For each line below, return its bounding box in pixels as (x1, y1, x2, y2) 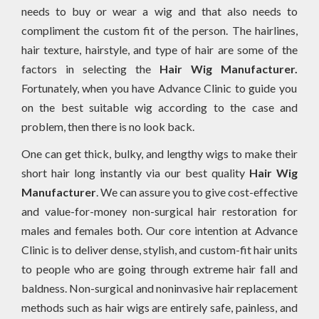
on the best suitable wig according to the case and (21, 100, 298, 114)
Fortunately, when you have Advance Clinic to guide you (21, 80, 297, 95)
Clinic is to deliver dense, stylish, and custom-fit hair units (21, 242, 298, 256)
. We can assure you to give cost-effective (96, 184, 298, 199)
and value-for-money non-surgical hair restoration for (21, 204, 298, 218)
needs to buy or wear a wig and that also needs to (21, 4, 298, 18)
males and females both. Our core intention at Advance (21, 223, 298, 237)
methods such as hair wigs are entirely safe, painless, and (21, 300, 298, 314)
